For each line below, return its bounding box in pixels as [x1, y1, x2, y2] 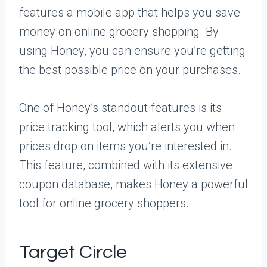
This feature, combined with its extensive [19, 158, 232, 172]
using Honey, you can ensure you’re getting [19, 44, 246, 58]
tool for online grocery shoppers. [19, 196, 189, 210]
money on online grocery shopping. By [19, 24, 219, 39]
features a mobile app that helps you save [19, 5, 240, 20]
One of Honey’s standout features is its [19, 101, 222, 115]
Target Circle [19, 243, 127, 262]
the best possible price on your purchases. [19, 63, 241, 77]
